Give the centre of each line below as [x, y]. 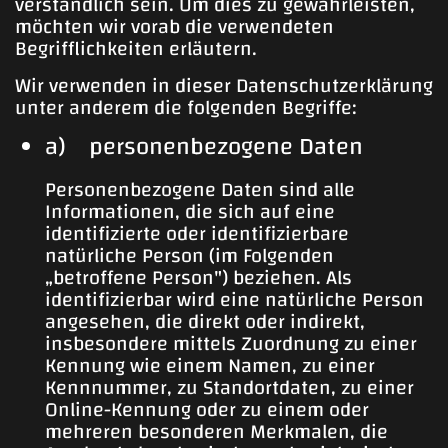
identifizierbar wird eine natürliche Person [234, 299]
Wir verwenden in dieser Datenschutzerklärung [224, 85]
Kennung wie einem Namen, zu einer [210, 365]
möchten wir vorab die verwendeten [174, 26]
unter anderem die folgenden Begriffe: [185, 107]
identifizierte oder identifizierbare [197, 233]
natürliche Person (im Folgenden [189, 255]
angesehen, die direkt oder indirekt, [205, 321]
